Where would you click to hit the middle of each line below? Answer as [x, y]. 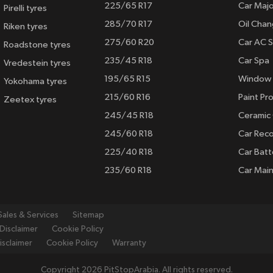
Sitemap [88, 215]
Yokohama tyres [35, 82]
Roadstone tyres [37, 45]
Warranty [129, 243]
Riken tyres [25, 27]
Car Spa [253, 61]
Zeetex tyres [30, 100]
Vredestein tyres [37, 63]
